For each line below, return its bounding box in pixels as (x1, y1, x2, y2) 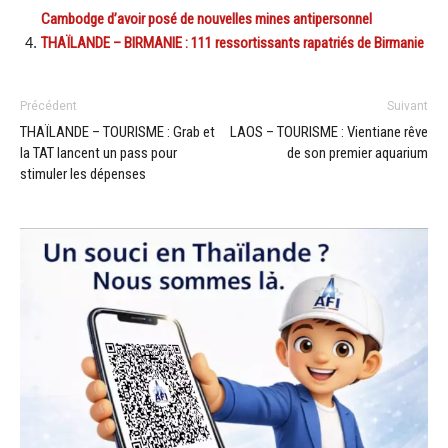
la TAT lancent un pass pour (20, 143, 177, 162)
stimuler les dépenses (20, 164, 146, 183)
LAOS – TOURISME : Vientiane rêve (230, 122, 428, 141)
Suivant (387, 98, 428, 113)
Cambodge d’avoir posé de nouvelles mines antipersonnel (41, 9, 372, 28)
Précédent (20, 98, 77, 113)
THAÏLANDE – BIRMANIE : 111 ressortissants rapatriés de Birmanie (41, 33, 424, 52)
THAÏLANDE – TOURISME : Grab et (20, 122, 215, 141)
